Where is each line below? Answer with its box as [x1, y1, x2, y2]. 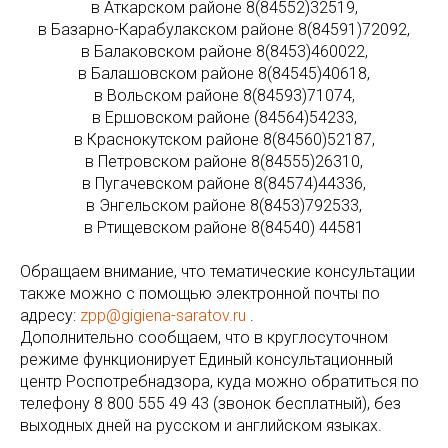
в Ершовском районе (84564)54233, [91, 108, 357, 127]
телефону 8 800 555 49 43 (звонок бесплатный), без [20, 394, 401, 413]
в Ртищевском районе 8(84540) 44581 [84, 218, 364, 237]
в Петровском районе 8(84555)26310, [85, 152, 363, 171]
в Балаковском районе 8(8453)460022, [80, 42, 368, 61]
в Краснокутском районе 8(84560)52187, [73, 130, 375, 149]
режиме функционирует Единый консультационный [20, 350, 393, 369]
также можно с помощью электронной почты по [20, 284, 380, 303]
